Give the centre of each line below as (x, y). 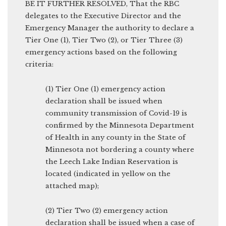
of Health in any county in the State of (116, 137)
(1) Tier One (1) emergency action (105, 89)
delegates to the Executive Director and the (103, 16)
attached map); (72, 186)
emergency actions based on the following (101, 52)
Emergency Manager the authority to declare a (110, 28)
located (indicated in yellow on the (108, 174)
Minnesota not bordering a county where (120, 149)
